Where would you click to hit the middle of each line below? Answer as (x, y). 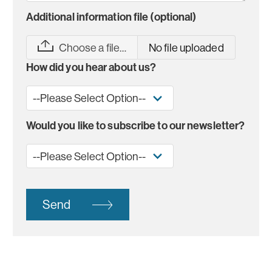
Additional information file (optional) (111, 16)
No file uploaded (186, 47)
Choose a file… (93, 47)
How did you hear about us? (91, 67)
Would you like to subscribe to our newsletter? (135, 125)
